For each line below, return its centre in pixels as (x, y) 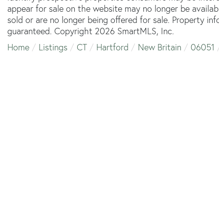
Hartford (112, 47)
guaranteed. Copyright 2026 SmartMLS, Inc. (91, 31)
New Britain (160, 47)
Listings (53, 47)
